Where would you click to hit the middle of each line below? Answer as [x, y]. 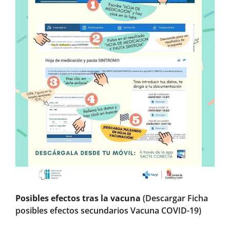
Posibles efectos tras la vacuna [78, 198]
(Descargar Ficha [175, 198]
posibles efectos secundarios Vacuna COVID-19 [107, 210]
